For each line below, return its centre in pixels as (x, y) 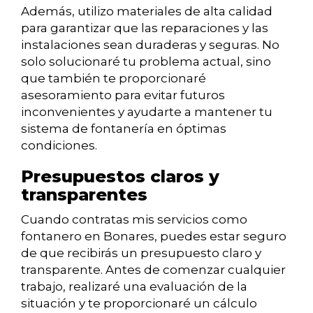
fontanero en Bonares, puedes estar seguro (154, 236)
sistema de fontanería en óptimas (124, 129)
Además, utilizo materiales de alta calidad (147, 12)
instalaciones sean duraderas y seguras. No (150, 45)
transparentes (84, 195)
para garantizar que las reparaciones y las (145, 28)
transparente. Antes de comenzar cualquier (153, 270)
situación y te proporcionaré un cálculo (139, 304)
